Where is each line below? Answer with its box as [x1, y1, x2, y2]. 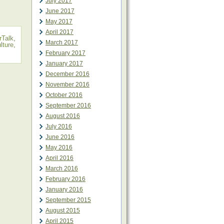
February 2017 [45, 49, 85, 56]
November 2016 [45, 81, 89, 88]
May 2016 [45, 144, 72, 151]
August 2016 [45, 112, 80, 119]
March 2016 [45, 165, 78, 172]
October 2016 [45, 91, 82, 98]
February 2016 [45, 175, 85, 182]
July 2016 [45, 123, 72, 130]
